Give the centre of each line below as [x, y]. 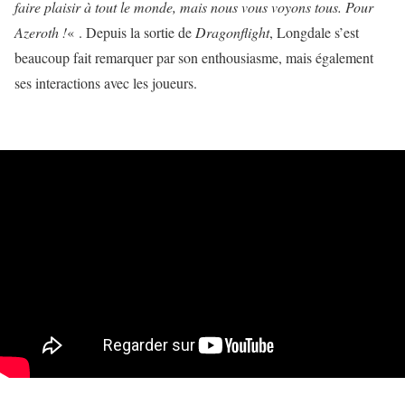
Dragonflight [232, 32]
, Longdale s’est [314, 32]
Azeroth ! [41, 32]
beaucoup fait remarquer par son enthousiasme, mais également [194, 57]
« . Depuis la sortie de [131, 32]
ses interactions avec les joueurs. [106, 83]
